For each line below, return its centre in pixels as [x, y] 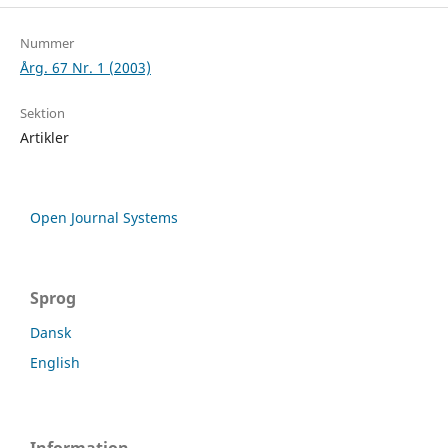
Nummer [46, 43]
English [55, 363]
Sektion [42, 113]
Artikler [44, 138]
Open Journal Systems [104, 218]
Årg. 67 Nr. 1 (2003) [85, 68]
